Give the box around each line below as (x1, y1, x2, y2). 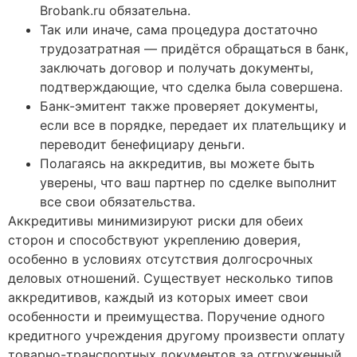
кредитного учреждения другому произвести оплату (8, 328, 345, 344)
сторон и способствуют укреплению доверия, (8, 232, 300, 249)
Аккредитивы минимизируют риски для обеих (8, 213, 304, 229)
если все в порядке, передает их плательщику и (40, 117, 347, 134)
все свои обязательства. (40, 194, 195, 210)
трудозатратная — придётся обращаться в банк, (40, 41, 348, 57)
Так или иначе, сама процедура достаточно (40, 22, 318, 38)
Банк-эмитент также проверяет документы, (40, 98, 318, 115)
